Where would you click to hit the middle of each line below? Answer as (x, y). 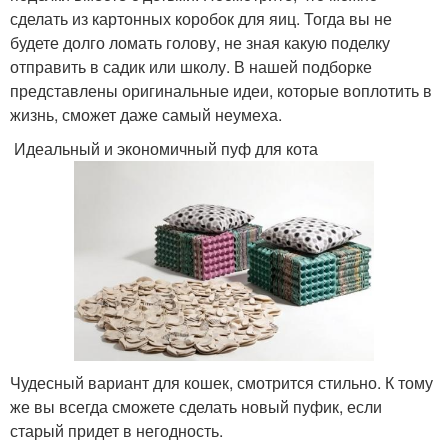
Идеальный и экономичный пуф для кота (164, 149)
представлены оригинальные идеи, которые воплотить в (221, 91)
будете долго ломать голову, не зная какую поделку (200, 43)
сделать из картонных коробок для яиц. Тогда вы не (201, 19)
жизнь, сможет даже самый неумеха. (146, 115)
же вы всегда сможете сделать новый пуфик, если (196, 406)
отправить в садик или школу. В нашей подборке (191, 67)
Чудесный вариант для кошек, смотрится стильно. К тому (221, 382)
